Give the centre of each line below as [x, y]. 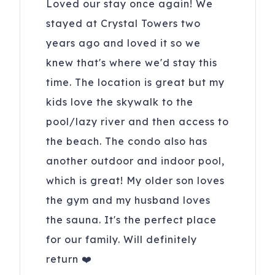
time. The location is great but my [135, 83]
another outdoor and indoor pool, [135, 161]
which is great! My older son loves [135, 181]
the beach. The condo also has [126, 141]
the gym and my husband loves [128, 200]
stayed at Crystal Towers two [123, 24]
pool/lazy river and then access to [137, 122]
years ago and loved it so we [123, 43]
